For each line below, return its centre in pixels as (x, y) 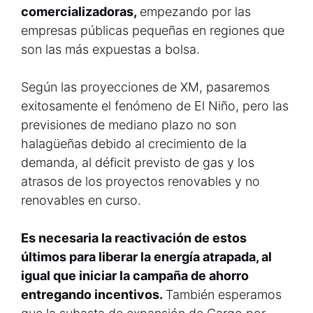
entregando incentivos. (93, 294)
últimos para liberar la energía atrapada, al (146, 257)
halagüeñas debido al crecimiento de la (134, 144)
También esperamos (224, 294)
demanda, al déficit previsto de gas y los (138, 162)
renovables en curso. (81, 200)
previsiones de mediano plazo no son (129, 125)
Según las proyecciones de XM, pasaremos (145, 87)
